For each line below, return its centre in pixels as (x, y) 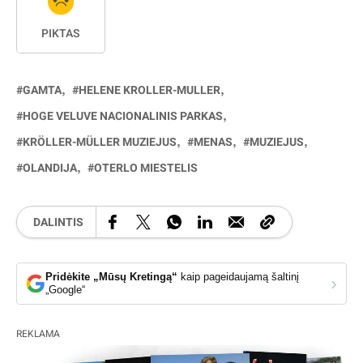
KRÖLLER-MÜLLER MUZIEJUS (100, 143)
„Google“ (65, 290)
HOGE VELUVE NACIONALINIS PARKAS (123, 117)
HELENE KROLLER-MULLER (149, 91)
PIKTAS (61, 34)
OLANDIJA (50, 169)
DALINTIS (58, 222)
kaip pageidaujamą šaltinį (240, 277)
